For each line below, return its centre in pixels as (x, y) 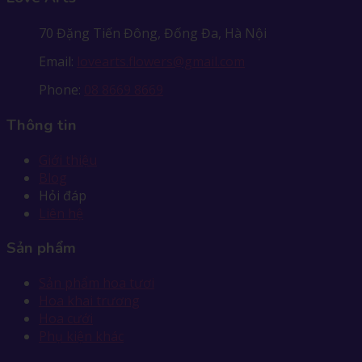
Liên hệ (61, 214)
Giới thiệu (68, 160)
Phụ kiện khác (81, 336)
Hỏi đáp (63, 196)
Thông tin (42, 126)
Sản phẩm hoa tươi (97, 282)
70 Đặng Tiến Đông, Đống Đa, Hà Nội (153, 33)
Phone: (61, 89)
